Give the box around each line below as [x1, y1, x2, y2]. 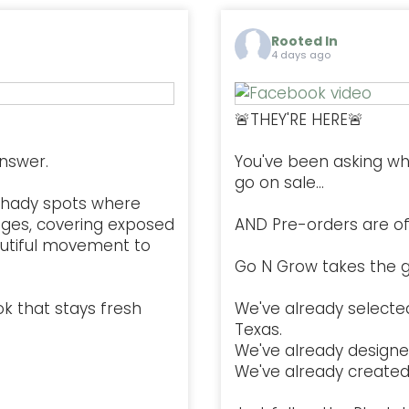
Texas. [235, 318, 282, 341]
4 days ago [271, 47, 330, 63]
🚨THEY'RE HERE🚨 [235, 108, 363, 131]
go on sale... [235, 171, 324, 194]
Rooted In [271, 32, 338, 51]
